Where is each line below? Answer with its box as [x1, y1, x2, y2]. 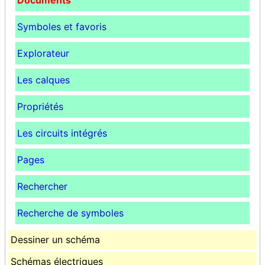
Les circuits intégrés [17, 127, 107, 140]
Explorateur [17, 47, 69, 60]
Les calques [17, 74, 70, 86]
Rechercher [17, 180, 67, 193]
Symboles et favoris [17, 21, 106, 33]
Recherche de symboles [17, 207, 124, 219]
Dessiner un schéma [11, 234, 100, 246]
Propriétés [17, 101, 63, 113]
